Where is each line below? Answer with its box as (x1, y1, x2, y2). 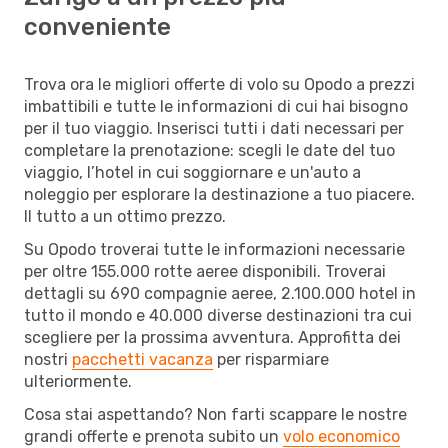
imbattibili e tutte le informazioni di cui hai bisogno (24, 96, 408, 116)
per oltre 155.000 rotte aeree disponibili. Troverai (24, 261, 386, 281)
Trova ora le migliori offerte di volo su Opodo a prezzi (24, 74, 415, 94)
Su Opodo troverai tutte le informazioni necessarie (24, 239, 405, 259)
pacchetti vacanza (72, 349, 213, 369)
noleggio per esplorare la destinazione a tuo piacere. (24, 184, 415, 204)
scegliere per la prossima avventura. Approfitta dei (24, 327, 401, 347)
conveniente (24, 12, 171, 41)
